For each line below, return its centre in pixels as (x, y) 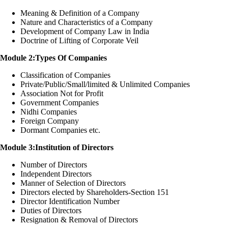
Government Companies (60, 103)
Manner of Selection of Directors (73, 183)
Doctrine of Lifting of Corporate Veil (79, 41)
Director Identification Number (70, 202)
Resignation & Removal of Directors (79, 220)
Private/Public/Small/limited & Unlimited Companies (105, 84)
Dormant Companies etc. (60, 130)
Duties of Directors (51, 211)
